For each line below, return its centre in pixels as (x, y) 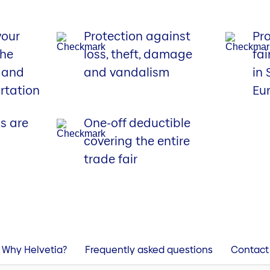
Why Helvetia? (34, 250)
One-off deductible (137, 123)
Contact (250, 250)
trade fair (111, 159)
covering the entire (137, 141)
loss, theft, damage (138, 55)
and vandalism (127, 73)
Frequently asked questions (149, 250)
